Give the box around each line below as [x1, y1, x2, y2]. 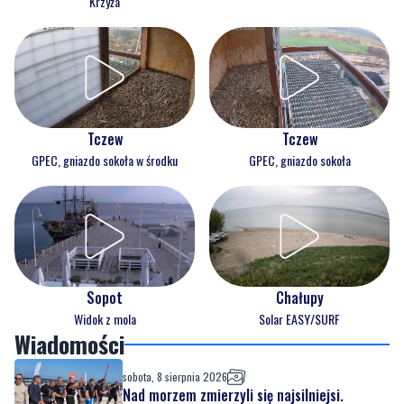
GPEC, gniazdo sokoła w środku [32, 151, 178, 170]
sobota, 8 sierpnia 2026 [123, 369, 227, 385]
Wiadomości [14, 326, 124, 363]
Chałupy [275, 287, 324, 309]
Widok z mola [73, 309, 136, 329]
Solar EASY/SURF [259, 309, 340, 329]
